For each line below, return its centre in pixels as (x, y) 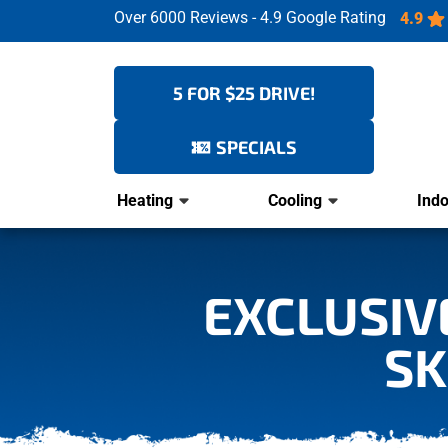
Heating (145, 200)
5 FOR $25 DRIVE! (244, 93)
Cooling (295, 200)
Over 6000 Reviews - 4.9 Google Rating (252, 17)
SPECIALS (256, 147)
